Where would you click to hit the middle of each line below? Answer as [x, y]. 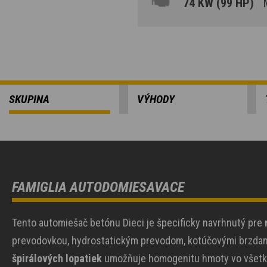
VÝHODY [156, 99]
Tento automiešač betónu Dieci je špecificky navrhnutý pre [138, 223]
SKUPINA [29, 99]
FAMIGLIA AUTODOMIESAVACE [98, 187]
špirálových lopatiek [57, 258]
